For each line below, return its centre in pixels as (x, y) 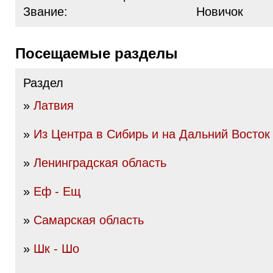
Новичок (220, 12)
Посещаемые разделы (102, 53)
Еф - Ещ (57, 191)
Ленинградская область (100, 163)
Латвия (54, 105)
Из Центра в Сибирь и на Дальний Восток (152, 134)
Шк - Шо (56, 249)
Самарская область (89, 220)
